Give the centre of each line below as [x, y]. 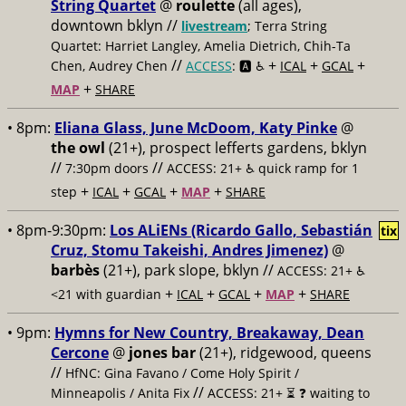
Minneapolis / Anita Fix [120, 393]
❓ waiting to [334, 393]
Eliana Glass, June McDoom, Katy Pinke [196, 128]
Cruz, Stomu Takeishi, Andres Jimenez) [189, 250]
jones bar [162, 353]
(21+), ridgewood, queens [284, 353]
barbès [75, 270]
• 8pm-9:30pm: [58, 230]
